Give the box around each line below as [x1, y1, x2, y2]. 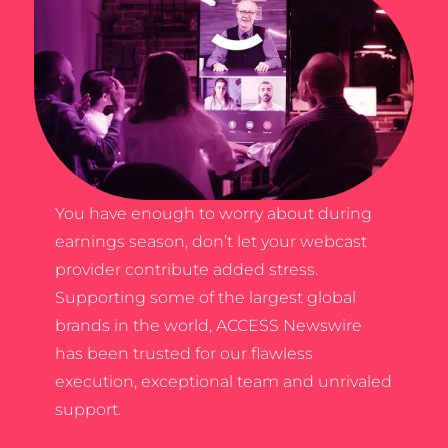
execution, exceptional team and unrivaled [54, 372, 392, 391]
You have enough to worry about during [54, 204, 372, 223]
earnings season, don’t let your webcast [54, 232, 367, 251]
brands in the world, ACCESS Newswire [54, 316, 362, 335]
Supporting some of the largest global [54, 288, 356, 307]
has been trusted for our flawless [54, 344, 313, 363]
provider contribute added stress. [54, 260, 318, 279]
